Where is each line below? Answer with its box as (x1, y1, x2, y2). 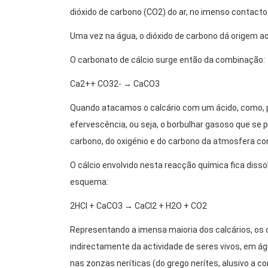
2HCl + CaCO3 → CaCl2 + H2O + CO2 (70, 201, 207, 211)
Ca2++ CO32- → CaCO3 (70, 79, 160, 89)
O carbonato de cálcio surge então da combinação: (70, 55, 265, 65)
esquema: (70, 177, 108, 187)
